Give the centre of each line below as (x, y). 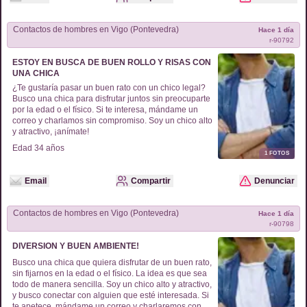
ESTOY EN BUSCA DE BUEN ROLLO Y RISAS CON (112, 62)
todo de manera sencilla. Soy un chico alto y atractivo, (112, 284)
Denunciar (274, 181)
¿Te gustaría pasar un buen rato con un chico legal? (109, 88)
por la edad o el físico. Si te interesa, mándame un (105, 110)
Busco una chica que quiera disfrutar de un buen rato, (112, 262)
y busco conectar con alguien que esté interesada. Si (111, 295)
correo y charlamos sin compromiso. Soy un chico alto (112, 121)
